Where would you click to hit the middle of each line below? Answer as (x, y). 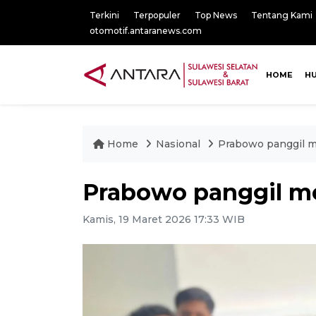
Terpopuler (157, 15)
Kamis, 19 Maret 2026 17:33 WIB (164, 219)
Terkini (104, 15)
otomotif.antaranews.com (146, 31)
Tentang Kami (282, 15)
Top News (216, 15)
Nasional (180, 144)
